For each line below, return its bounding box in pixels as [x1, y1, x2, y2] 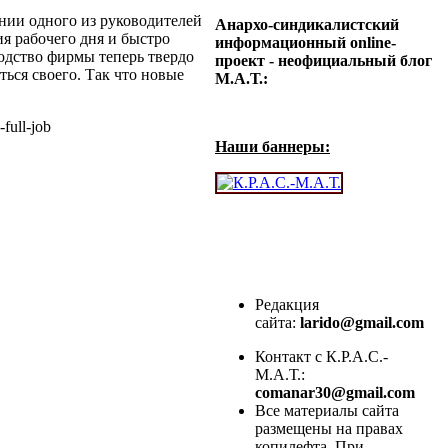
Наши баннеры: [215, 138, 330, 156]
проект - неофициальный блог [215, 52, 432, 70]
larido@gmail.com [300, 314, 428, 332]
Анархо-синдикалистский [215, 16, 399, 34]
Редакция [255, 296, 319, 314]
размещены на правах [255, 420, 403, 438]
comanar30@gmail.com [255, 384, 415, 402]
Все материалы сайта [255, 402, 399, 420]
